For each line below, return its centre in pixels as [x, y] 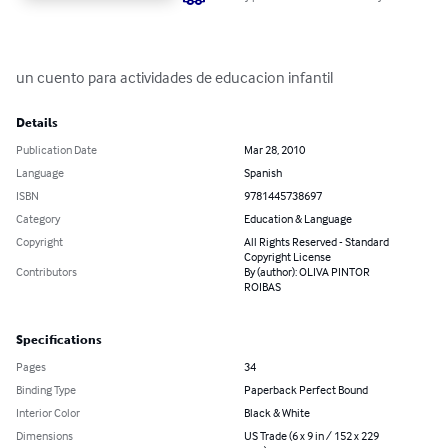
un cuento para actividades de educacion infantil [174, 77]
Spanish [263, 173]
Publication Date [56, 150]
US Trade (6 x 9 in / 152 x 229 [311, 436]
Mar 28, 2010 [274, 150]
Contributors [46, 272]
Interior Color [48, 413]
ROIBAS [262, 287]
